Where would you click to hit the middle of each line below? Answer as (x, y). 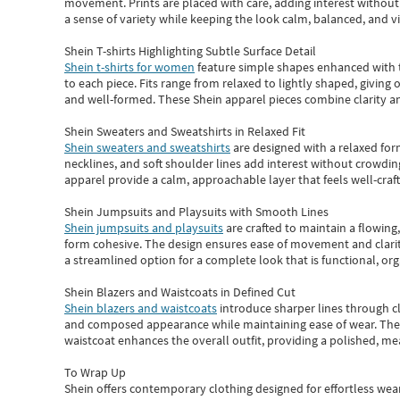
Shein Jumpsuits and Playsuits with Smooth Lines (196, 212)
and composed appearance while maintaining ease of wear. (222, 324)
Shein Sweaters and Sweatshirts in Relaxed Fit (185, 131)
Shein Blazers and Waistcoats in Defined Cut (180, 292)
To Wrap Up (95, 372)
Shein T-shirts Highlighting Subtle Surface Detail (190, 51)
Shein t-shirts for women (129, 67)
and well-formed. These (129, 99)
